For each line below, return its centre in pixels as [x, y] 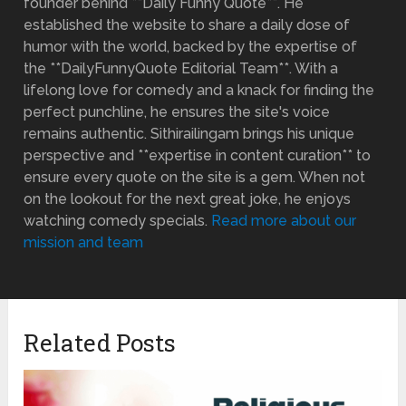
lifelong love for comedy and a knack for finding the [199, 90]
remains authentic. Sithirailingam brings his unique [189, 133]
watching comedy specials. [118, 220]
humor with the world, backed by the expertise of [191, 46]
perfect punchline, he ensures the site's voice [177, 111]
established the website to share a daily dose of [187, 24]
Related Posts [100, 342]
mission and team [84, 242]
